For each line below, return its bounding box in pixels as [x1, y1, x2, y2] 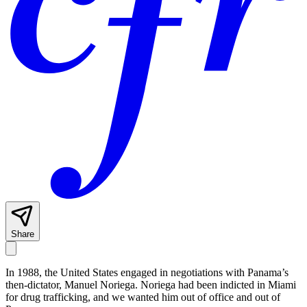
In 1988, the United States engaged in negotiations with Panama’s [5, 267, 288, 279]
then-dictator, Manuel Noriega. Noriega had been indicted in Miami [5, 279, 296, 291]
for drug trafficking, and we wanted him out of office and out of [5, 291, 280, 304]
